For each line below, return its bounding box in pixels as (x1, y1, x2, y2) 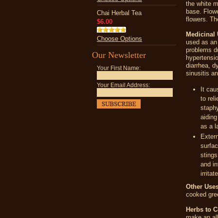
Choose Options (97, 35, 142, 42)
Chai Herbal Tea (97, 9, 142, 17)
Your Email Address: (97, 82, 150, 88)
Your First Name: (97, 65, 141, 71)
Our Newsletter (92, 50, 146, 60)
